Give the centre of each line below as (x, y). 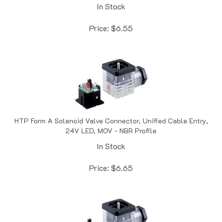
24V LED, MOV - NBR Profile (111, 120)
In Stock (111, 135)
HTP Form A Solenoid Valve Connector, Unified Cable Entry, (111, 110)
